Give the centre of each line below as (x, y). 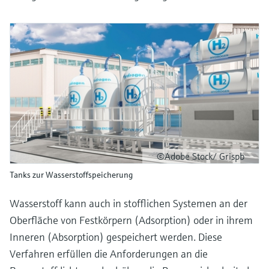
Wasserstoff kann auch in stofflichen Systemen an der (128, 203)
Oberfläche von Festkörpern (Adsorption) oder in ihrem (131, 220)
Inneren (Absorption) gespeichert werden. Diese (116, 237)
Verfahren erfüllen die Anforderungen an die (109, 253)
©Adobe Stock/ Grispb (201, 156)
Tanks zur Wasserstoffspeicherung (71, 174)
